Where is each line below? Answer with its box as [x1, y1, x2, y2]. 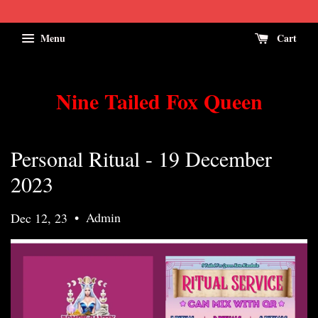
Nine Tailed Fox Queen [55, 85, 263, 116]
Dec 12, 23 [11, 209, 67, 226]
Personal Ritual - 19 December [11, 144, 272, 172]
